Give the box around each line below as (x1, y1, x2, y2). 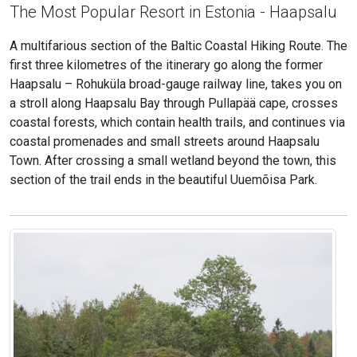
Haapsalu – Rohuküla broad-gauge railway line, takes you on (10, 76, 342, 92)
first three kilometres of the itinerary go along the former (10, 57, 323, 73)
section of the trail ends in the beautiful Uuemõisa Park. (10, 172, 317, 188)
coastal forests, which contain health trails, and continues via (10, 115, 345, 131)
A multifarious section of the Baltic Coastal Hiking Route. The (10, 38, 347, 54)
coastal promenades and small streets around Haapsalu (10, 134, 320, 150)
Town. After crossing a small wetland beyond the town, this (10, 153, 336, 169)
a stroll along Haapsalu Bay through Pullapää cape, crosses (10, 96, 338, 112)
